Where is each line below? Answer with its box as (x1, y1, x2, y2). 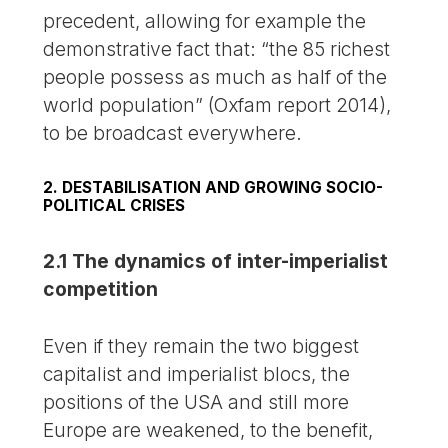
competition (43, 276, 159, 301)
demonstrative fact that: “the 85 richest (43, 36, 391, 61)
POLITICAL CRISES (43, 195, 186, 215)
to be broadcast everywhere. (43, 120, 303, 145)
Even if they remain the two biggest (43, 333, 360, 358)
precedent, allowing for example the (43, 8, 367, 33)
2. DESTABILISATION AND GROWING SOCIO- (43, 177, 384, 197)
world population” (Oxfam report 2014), (43, 92, 392, 117)
